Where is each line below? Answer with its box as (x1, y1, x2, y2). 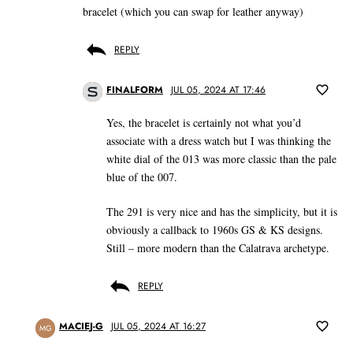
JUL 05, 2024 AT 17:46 (171, 83, 266, 98)
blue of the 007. (106, 169, 177, 185)
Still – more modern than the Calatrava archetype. (106, 240, 329, 256)
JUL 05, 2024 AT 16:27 (111, 319, 206, 334)
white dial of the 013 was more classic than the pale (106, 151, 336, 167)
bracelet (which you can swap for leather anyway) (83, 4, 303, 20)
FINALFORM (106, 83, 163, 98)
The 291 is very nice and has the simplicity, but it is (106, 204, 337, 220)
